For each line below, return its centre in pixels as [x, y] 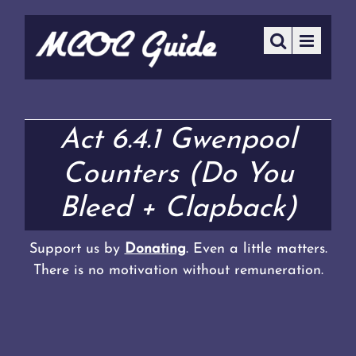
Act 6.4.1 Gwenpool [178, 141]
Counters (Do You [178, 175]
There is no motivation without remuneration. [178, 271]
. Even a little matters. [256, 250]
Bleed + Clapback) [178, 209]
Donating [155, 250]
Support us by [77, 250]
